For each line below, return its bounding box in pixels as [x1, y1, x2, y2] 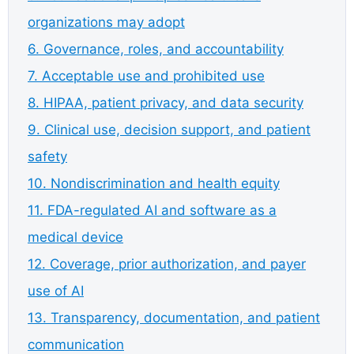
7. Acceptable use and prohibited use [28, 67, 265, 84]
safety [28, 148, 67, 164]
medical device [28, 228, 123, 245]
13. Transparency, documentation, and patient [28, 309, 320, 326]
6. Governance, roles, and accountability [28, 40, 284, 57]
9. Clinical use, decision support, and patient [28, 121, 311, 137]
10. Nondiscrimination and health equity [28, 175, 280, 191]
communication [28, 336, 124, 352]
